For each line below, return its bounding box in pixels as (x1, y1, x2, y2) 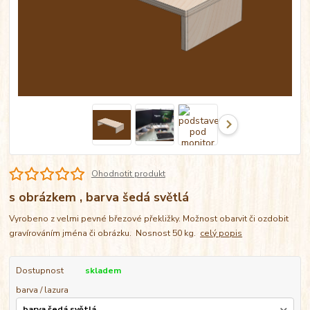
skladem (84, 264, 121, 276)
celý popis (200, 227, 243, 239)
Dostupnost (15, 264, 64, 276)
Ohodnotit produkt (91, 168, 165, 180)
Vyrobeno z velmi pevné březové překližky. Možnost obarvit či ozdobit (9, 212, 289, 224)
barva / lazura (15, 284, 69, 296)
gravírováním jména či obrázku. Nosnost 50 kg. (9, 227, 201, 239)
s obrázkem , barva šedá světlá (9, 189, 190, 206)
